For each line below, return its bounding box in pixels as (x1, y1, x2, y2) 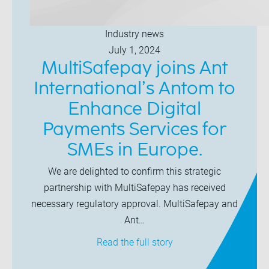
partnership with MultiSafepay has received (43, 182, 226, 193)
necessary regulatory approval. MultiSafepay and (31, 198, 238, 210)
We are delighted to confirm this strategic (48, 166, 221, 177)
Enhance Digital (68, 100, 201, 118)
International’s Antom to (34, 80, 235, 98)
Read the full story (96, 237, 173, 248)
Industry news (105, 28, 164, 40)
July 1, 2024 (109, 44, 160, 56)
